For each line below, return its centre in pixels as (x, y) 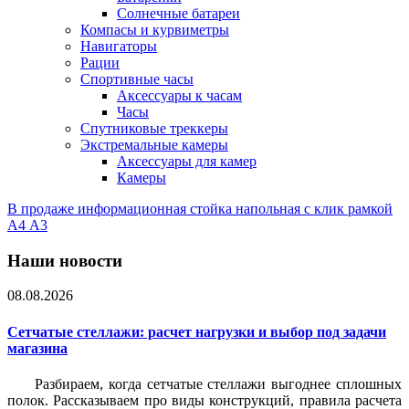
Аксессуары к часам (179, 95)
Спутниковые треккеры (154, 128)
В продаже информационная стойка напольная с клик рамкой (200, 209)
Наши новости (65, 260)
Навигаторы (119, 46)
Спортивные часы (137, 79)
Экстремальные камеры (154, 145)
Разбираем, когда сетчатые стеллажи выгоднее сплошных (218, 383)
